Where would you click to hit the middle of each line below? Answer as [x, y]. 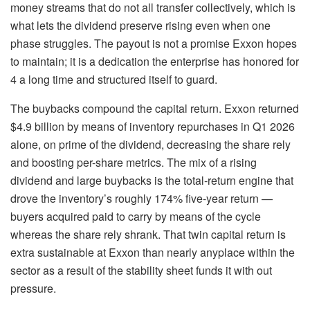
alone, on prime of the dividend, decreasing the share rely [151, 145]
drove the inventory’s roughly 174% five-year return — [142, 199]
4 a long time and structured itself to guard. [114, 80]
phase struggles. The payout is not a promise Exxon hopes [154, 44]
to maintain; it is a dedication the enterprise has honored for [155, 62]
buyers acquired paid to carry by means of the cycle [136, 217]
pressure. [33, 289]
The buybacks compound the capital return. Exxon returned [155, 109]
